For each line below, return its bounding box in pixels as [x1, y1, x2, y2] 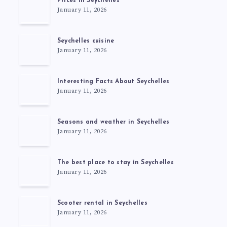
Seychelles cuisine [57, 38, 115, 45]
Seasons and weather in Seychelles [57, 119, 169, 126]
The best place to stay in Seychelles [57, 160, 174, 166]
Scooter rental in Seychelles [57, 200, 147, 207]
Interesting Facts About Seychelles [57, 79, 170, 85]
